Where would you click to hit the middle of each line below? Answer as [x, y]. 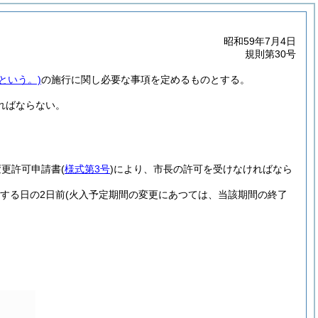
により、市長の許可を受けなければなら [203, 169]
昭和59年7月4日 [260, 41]
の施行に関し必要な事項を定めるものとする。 [146, 79]
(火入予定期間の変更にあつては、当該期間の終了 [176, 194]
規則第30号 [270, 54]
